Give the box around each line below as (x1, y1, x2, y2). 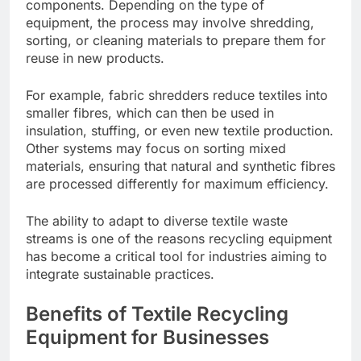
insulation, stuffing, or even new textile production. (26, 122, 334, 139)
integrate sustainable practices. (26, 265, 214, 282)
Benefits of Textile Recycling (26, 301, 288, 326)
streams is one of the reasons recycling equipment (26, 230, 332, 247)
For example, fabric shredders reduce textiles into (26, 86, 328, 103)
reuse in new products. (26, 49, 164, 66)
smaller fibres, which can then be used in (26, 104, 274, 121)
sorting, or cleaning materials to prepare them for (26, 31, 326, 48)
